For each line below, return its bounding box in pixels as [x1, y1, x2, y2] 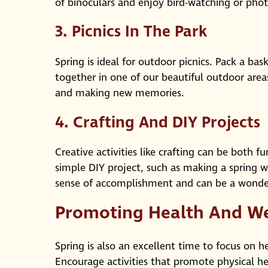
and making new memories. [55, 86, 184, 101]
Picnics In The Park [72, 21, 208, 43]
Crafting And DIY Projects [73, 111, 260, 133]
